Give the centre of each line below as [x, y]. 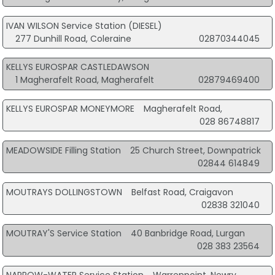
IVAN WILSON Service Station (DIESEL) [84, 25]
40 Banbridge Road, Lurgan [188, 234]
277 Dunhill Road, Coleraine [73, 38]
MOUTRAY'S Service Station [64, 234]
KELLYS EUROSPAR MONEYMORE [70, 109]
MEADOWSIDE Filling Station [63, 150]
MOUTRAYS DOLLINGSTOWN [64, 192]
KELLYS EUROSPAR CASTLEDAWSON [77, 67]
